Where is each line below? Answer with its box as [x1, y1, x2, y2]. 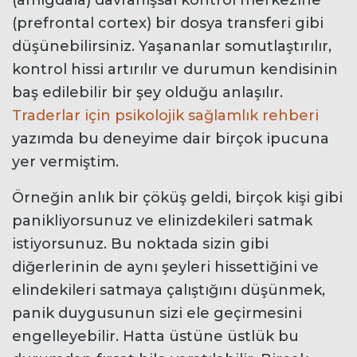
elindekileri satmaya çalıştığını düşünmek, [12, 280, 325, 299]
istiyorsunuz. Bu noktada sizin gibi [12, 234, 269, 253]
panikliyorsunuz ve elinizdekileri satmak [12, 211, 312, 229]
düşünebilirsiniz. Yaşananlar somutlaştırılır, [12, 37, 331, 55]
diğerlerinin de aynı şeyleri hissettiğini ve [12, 257, 319, 276]
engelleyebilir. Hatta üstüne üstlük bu [12, 327, 299, 345]
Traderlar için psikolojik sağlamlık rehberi [12, 106, 319, 124]
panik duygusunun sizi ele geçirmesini [12, 304, 302, 322]
